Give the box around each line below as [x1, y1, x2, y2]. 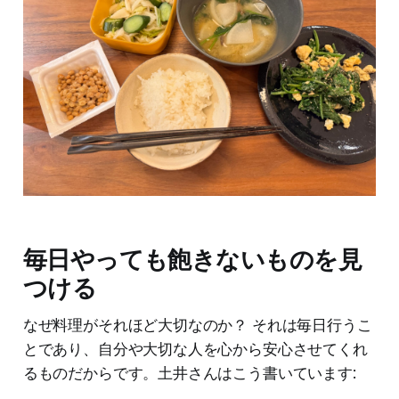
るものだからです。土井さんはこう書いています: [22, 363, 356, 382]
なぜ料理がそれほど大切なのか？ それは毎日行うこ [22, 315, 372, 334]
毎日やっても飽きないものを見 [22, 244, 362, 274]
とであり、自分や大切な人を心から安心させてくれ [22, 339, 368, 358]
